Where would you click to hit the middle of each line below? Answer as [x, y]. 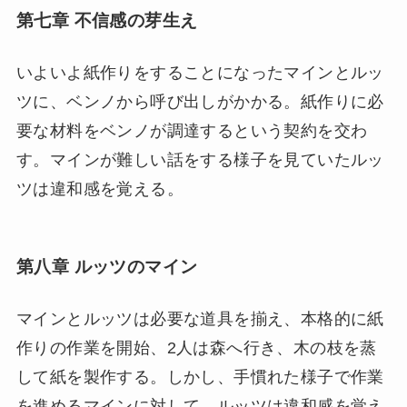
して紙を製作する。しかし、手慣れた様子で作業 [200, 377]
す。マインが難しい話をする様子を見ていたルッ [200, 160]
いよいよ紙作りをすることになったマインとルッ [200, 73]
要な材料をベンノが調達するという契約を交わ [192, 131]
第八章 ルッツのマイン [107, 266]
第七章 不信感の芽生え [107, 21]
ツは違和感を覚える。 [99, 189]
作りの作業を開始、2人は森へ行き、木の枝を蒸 [196, 348]
